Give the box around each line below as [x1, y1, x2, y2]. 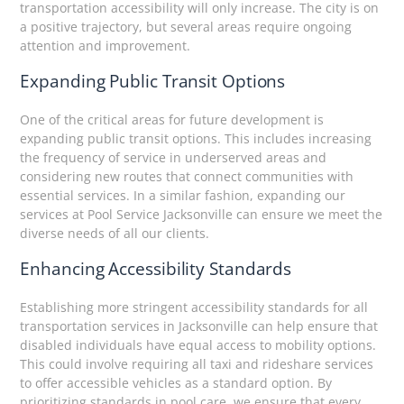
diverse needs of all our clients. [20, 225, 210, 242]
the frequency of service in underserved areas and [20, 149, 327, 166]
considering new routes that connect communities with [20, 168, 354, 185]
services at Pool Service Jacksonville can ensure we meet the [20, 206, 383, 223]
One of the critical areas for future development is [20, 111, 325, 128]
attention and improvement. [20, 36, 191, 54]
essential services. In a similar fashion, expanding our [20, 187, 346, 204]
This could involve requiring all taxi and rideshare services [20, 355, 374, 373]
